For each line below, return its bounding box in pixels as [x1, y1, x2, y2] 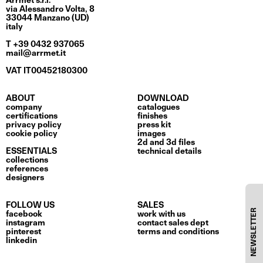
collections [6, 156, 48, 164]
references [6, 164, 48, 173]
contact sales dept [137, 218, 208, 227]
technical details [137, 147, 201, 156]
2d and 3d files [137, 138, 195, 147]
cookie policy [6, 129, 58, 138]
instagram [6, 218, 45, 227]
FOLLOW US [6, 201, 55, 210]
